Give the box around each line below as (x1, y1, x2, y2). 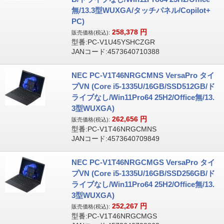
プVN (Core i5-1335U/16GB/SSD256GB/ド (71, 169, 215, 177)
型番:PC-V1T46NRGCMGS (71, 212, 157, 220)
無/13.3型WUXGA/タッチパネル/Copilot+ (71, 6, 210, 14)
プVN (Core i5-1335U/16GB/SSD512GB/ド (71, 82, 215, 90)
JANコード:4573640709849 (71, 134, 159, 142)
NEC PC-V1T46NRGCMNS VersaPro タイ (71, 71, 214, 79)
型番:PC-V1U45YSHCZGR (71, 38, 155, 46)
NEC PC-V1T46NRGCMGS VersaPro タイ (71, 158, 215, 166)
